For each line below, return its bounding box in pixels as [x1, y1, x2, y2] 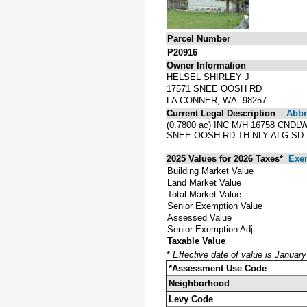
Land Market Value [167, 177, 241, 188]
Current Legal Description [167, 108, 275, 119]
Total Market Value [167, 188, 241, 199]
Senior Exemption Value [167, 200, 262, 211]
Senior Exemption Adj [167, 223, 253, 234]
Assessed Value [167, 212, 232, 223]
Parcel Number [167, 33, 230, 44]
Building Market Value [167, 165, 254, 176]
